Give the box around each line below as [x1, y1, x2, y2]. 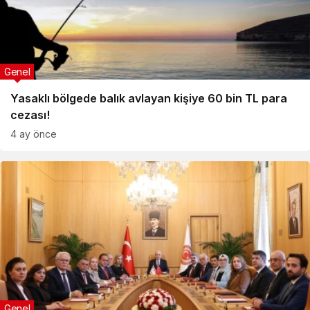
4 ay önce [10, 128, 57, 140]
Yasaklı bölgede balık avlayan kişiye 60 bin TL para [10, 91, 287, 105]
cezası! [10, 108, 50, 122]
